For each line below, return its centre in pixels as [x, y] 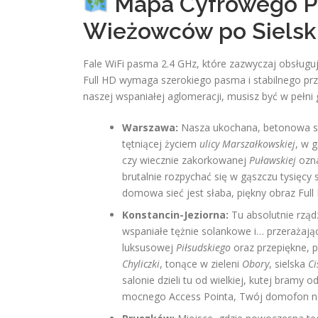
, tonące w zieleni [201, 264]
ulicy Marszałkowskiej [247, 144]
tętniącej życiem [161, 144]
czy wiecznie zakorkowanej [186, 160]
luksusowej [149, 247]
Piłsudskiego [203, 247]
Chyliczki [141, 264]
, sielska [289, 264]
